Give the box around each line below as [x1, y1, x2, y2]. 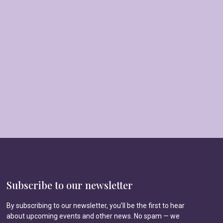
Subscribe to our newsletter [6, 178, 133, 192]
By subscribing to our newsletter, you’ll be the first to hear [6, 202, 185, 210]
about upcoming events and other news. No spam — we [6, 212, 180, 220]
